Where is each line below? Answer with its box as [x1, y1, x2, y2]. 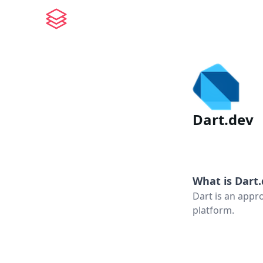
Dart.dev [193, 110, 254, 129]
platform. [193, 204, 234, 217]
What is [193, 174, 235, 188]
